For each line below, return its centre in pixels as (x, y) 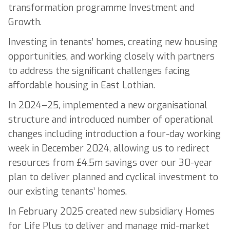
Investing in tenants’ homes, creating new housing (113, 42)
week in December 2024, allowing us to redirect (109, 148)
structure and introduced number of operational (111, 119)
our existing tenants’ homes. (68, 191)
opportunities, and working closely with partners (111, 57)
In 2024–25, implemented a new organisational (108, 105)
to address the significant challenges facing (99, 71)
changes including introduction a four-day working (114, 134)
